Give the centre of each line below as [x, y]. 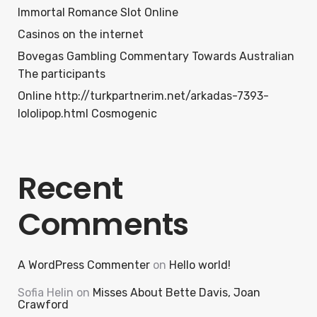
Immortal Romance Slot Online [98, 12]
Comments [103, 224]
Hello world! [200, 265]
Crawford [43, 305]
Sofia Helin [46, 293]
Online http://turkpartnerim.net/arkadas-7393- [143, 96]
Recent [70, 188]
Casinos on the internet [81, 34]
